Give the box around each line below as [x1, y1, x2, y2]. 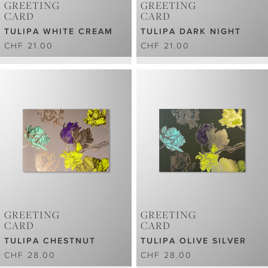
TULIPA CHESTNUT [4, 235, 96, 245]
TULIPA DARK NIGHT [141, 26, 242, 36]
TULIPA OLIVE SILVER [141, 235, 247, 245]
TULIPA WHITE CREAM [4, 26, 113, 36]
